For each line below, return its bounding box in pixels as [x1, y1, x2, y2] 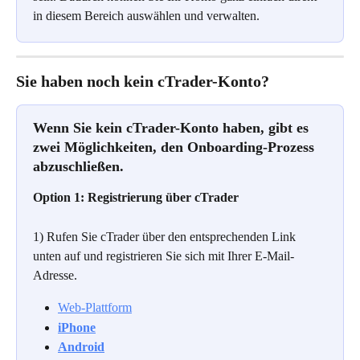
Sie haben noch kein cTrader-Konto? [16, 72, 269, 91]
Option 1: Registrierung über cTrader [33, 190, 239, 205]
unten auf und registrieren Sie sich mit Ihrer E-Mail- [33, 249, 294, 264]
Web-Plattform [58, 301, 132, 315]
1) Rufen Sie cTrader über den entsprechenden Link [33, 230, 299, 244]
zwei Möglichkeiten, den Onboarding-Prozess [33, 139, 318, 156]
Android [58, 340, 104, 354]
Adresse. [33, 268, 77, 283]
